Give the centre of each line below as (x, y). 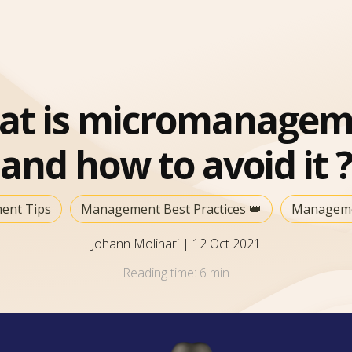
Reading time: (161, 272)
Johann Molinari (137, 243)
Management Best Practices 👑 (171, 209)
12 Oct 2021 (227, 243)
